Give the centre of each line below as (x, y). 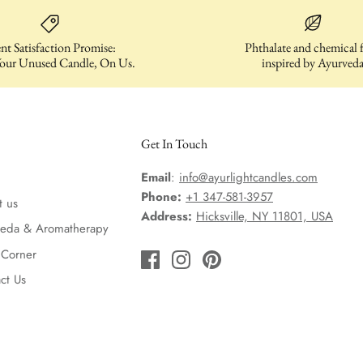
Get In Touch (174, 144)
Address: (167, 217)
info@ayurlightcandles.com (248, 178)
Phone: (161, 197)
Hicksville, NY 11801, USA (265, 217)
